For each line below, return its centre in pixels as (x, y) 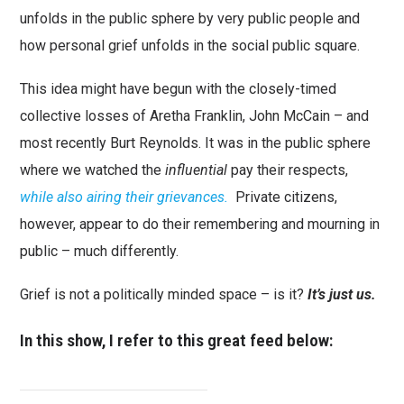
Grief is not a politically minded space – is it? (162, 294)
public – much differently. (100, 252)
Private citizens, (287, 197)
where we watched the (93, 170)
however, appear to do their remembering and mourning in (200, 225)
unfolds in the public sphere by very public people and (190, 19)
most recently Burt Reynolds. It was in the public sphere (196, 143)
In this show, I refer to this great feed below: (177, 340)
